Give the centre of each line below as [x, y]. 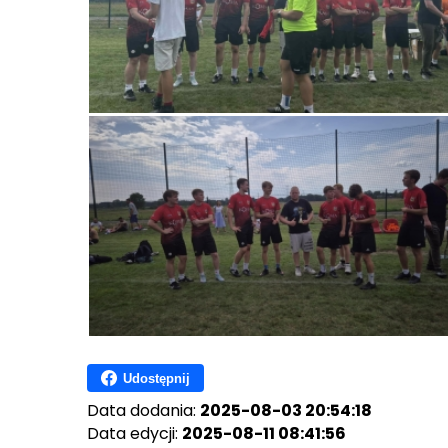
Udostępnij [156, 378]
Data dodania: [143, 410]
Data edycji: [134, 433]
